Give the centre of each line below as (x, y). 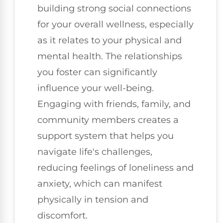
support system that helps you (106, 136)
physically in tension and (93, 199)
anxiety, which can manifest (100, 183)
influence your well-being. (96, 88)
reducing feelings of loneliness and (115, 167)
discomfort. (62, 215)
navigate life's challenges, (95, 152)
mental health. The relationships (110, 56)
